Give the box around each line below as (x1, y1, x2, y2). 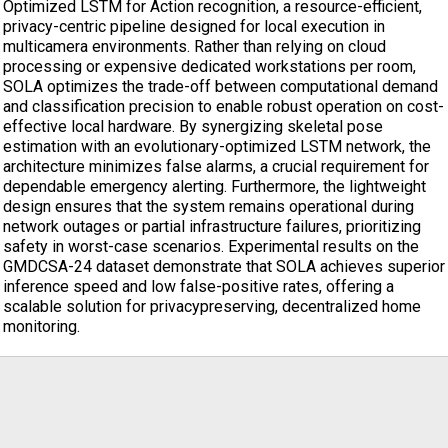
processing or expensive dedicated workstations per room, (3, 57, 416, 76)
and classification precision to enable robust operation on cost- (3, 97, 444, 116)
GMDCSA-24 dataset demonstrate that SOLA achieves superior (3, 257, 445, 276)
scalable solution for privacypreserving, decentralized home (3, 297, 421, 316)
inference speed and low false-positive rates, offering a (3, 277, 394, 296)
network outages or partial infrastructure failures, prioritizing (3, 217, 421, 236)
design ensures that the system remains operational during (3, 197, 414, 216)
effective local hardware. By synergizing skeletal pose (3, 117, 383, 136)
